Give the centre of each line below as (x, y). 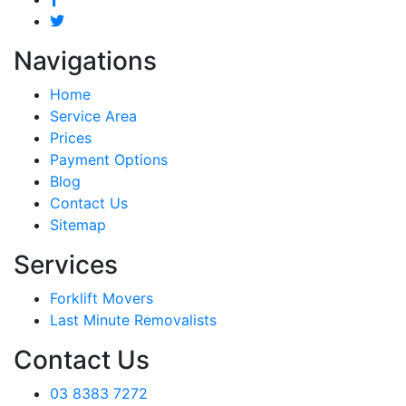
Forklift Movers (101, 298)
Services (66, 264)
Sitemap (78, 224)
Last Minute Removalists (133, 319)
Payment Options (109, 159)
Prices (71, 137)
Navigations (85, 60)
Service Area (93, 116)
